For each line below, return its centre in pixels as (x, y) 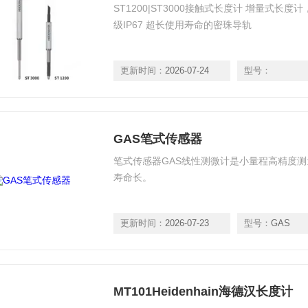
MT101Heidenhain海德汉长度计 (203, 291)
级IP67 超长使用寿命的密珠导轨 (183, 25)
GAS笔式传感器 (158, 139)
